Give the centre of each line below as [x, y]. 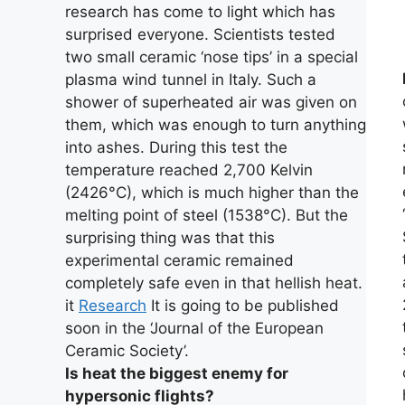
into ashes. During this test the [176, 147]
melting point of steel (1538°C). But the [207, 215]
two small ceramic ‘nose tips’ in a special [212, 57]
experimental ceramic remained [179, 260]
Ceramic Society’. [127, 350]
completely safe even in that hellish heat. [214, 283]
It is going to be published [243, 305]
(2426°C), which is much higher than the [212, 192]
